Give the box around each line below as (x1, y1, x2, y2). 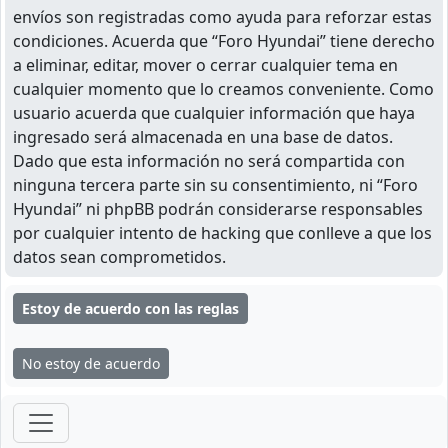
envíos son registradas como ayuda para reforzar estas (13, 5, 432, 28)
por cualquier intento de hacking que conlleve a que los (13, 221, 432, 244)
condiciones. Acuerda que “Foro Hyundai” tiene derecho (13, 29, 435, 52)
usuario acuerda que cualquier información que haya (13, 101, 415, 124)
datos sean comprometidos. (13, 245, 226, 268)
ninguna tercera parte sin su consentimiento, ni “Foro (13, 173, 418, 196)
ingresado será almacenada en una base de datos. (13, 125, 393, 148)
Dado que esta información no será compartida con (13, 149, 405, 172)
